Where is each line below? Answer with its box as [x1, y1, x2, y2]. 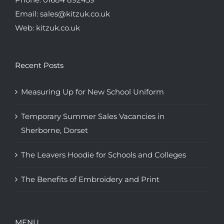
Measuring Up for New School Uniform [21, 87, 164, 97]
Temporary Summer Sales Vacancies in [21, 111, 164, 121]
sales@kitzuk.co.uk [40, 9, 110, 19]
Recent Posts [15, 60, 63, 70]
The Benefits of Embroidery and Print [21, 174, 159, 184]
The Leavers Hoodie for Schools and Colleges [21, 150, 186, 160]
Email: [15, 9, 40, 19]
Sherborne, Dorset [21, 125, 88, 135]
